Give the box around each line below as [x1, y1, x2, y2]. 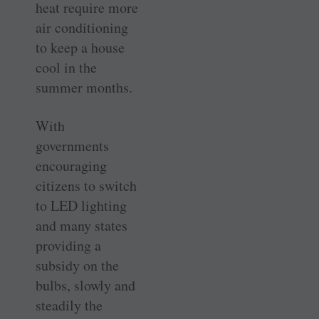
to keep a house [36, 37, 125, 57]
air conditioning [36, 17, 128, 37]
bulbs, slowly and [36, 275, 135, 295]
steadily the [36, 295, 103, 315]
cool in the [36, 57, 97, 77]
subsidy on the [36, 255, 119, 275]
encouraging [36, 155, 107, 175]
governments [36, 135, 109, 155]
